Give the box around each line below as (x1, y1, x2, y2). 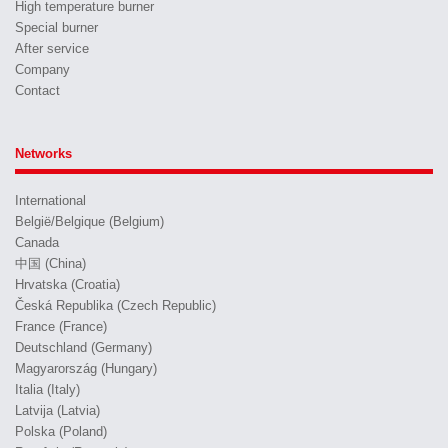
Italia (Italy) (15, 382, 80, 397)
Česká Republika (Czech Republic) (15, 298, 216, 313)
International (15, 193, 86, 208)
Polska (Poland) (15, 424, 107, 439)
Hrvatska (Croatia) (15, 277, 120, 292)
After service (15, 41, 89, 56)
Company (15, 62, 70, 77)
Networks (15, 146, 72, 161)
